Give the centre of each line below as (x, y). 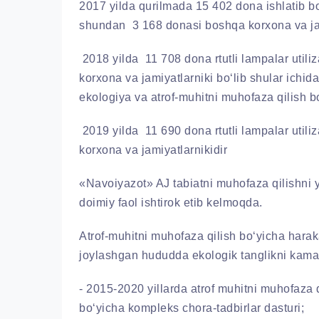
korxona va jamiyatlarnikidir (153, 150)
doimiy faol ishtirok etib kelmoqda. (171, 203)
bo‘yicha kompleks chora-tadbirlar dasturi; (192, 308)
